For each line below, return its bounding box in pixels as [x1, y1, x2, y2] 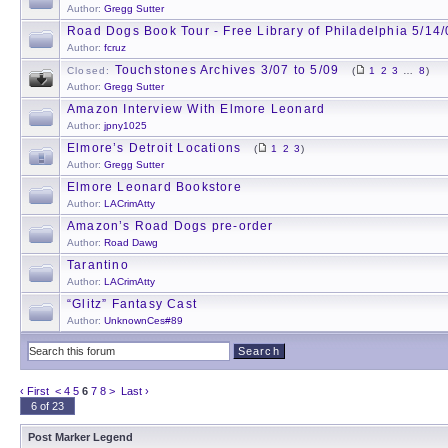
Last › [121, 385, 149, 397]
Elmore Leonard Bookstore [67, 180, 242, 194]
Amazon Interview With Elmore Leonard [67, 102, 326, 116]
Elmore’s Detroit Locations [67, 141, 242, 155]
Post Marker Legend [28, 431, 133, 443]
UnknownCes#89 [104, 315, 183, 326]
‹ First [20, 385, 49, 397]
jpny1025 [104, 120, 147, 131]
